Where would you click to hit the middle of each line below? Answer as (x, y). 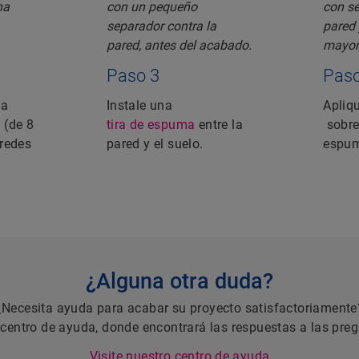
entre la (219, 125)
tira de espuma (151, 125)
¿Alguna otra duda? (179, 282)
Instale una (139, 106)
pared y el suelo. (155, 144)
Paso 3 (133, 76)
